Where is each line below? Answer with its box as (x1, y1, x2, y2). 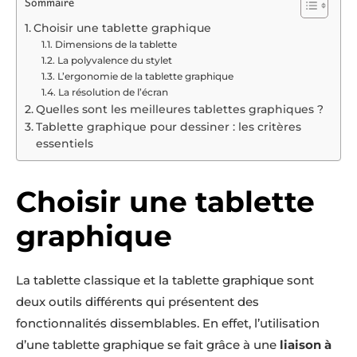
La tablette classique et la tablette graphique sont (16, 273, 314, 288)
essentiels (35, 137, 93, 150)
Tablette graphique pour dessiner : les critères (35, 120, 301, 133)
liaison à (277, 337, 331, 352)
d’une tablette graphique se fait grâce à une (16, 337, 277, 352)
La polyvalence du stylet (57, 54, 172, 66)
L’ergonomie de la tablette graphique (57, 70, 233, 82)
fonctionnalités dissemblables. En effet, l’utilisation (16, 316, 320, 331)
